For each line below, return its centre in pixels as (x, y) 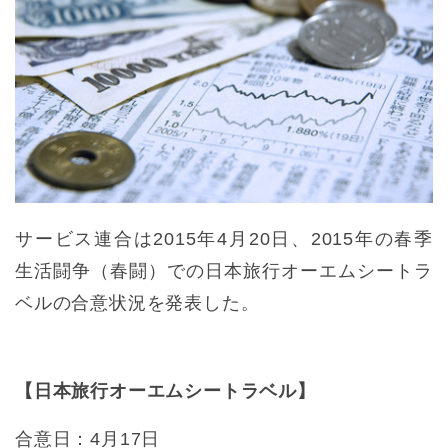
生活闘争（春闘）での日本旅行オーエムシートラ (224, 270)
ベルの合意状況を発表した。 (137, 302)
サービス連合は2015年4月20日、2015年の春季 (224, 238)
